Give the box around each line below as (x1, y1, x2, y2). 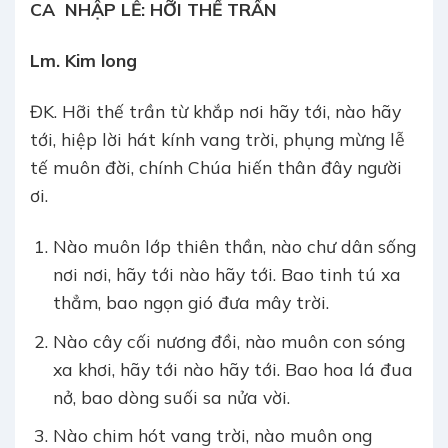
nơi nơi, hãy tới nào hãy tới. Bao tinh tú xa (52, 263, 401, 286)
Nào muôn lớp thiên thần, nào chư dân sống (52, 235, 416, 258)
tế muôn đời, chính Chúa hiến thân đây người (30, 156, 402, 179)
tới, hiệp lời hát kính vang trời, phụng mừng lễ (30, 128, 405, 151)
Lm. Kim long (30, 49, 137, 72)
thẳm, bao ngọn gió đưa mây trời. (52, 291, 329, 314)
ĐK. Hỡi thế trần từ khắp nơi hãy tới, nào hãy (30, 100, 401, 123)
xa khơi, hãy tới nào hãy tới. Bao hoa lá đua (52, 357, 413, 380)
